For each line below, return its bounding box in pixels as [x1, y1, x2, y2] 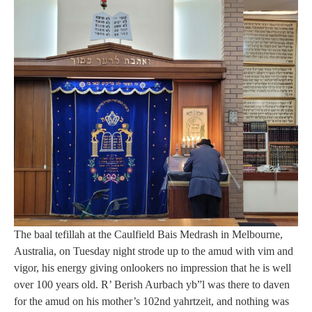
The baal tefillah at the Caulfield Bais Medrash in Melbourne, [14, 228, 283, 241]
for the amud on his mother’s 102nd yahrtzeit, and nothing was [14, 295, 289, 308]
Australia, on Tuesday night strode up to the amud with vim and [14, 245, 293, 258]
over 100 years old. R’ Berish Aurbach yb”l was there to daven [14, 279, 290, 291]
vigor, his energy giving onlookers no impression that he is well [14, 262, 291, 274]
